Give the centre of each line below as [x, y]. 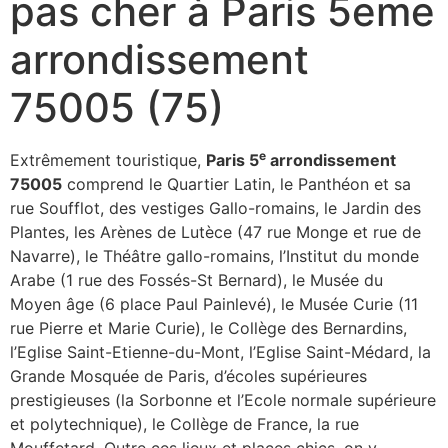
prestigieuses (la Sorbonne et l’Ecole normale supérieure [223, 399]
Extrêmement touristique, [108, 159]
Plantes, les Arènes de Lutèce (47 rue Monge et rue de [215, 231]
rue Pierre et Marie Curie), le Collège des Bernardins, [208, 327]
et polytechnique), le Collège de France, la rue [184, 423]
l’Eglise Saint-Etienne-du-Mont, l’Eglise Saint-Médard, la [220, 351]
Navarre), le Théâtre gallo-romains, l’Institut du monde [214, 255]
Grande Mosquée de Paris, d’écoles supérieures [188, 375]
